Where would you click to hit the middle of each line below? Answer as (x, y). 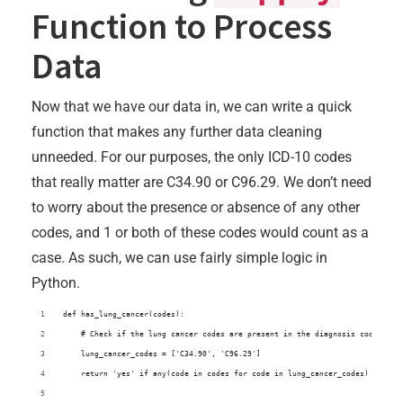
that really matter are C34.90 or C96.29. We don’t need (201, 183)
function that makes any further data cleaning (177, 132)
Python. (56, 283)
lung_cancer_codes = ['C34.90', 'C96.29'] (162, 354)
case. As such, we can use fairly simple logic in (179, 258)
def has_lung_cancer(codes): (124, 315)
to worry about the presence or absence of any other (196, 208)
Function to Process (182, 27)
